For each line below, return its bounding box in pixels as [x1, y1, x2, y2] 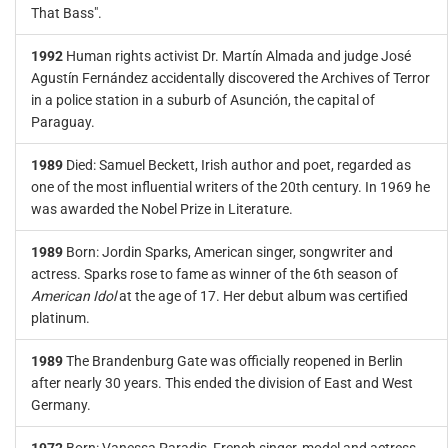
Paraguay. [31, 114, 95, 130]
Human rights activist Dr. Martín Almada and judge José [66, 48, 411, 64]
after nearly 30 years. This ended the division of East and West [31, 375, 413, 391]
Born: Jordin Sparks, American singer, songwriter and [66, 244, 393, 260]
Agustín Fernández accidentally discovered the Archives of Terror [31, 70, 430, 86]
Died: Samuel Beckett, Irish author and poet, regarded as [66, 157, 411, 173]
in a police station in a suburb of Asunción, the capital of [31, 92, 375, 108]
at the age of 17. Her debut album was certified [119, 288, 408, 304]
